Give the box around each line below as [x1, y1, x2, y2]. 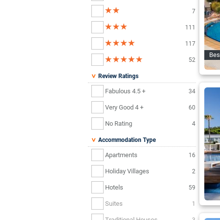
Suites [105, 199, 123, 207]
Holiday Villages [105, 167, 149, 175]
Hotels [105, 183, 123, 191]
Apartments [105, 151, 137, 159]
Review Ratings [97, 73, 138, 80]
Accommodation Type [97, 137, 156, 144]
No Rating [105, 119, 132, 127]
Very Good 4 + [105, 103, 143, 111]
